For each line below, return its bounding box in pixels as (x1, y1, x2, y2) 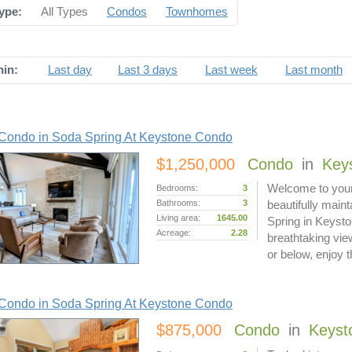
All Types (40, 5, 88, 18)
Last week (204, 63, 258, 76)
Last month (284, 63, 343, 76)
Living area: (156, 213, 200, 223)
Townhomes (165, 5, 228, 18)
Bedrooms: (156, 183, 198, 193)
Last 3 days (117, 63, 178, 76)
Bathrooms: (156, 198, 200, 208)
